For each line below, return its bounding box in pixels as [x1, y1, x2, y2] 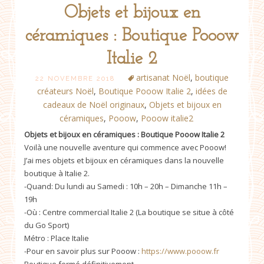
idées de [195, 85, 227, 97]
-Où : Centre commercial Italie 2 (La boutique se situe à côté [24, 206, 234, 217]
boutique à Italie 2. [24, 167, 90, 179]
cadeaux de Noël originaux [42, 98, 144, 110]
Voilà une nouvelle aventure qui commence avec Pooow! [24, 141, 226, 153]
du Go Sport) [24, 219, 69, 230]
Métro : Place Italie [24, 232, 89, 243]
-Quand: [24, 180, 55, 192]
